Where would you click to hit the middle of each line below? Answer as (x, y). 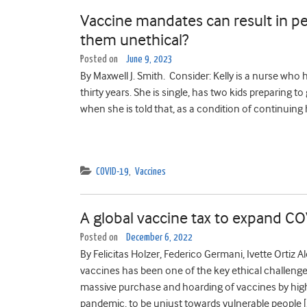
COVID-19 (112, 172)
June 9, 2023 (149, 59)
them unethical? (134, 40)
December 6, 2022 (159, 237)
